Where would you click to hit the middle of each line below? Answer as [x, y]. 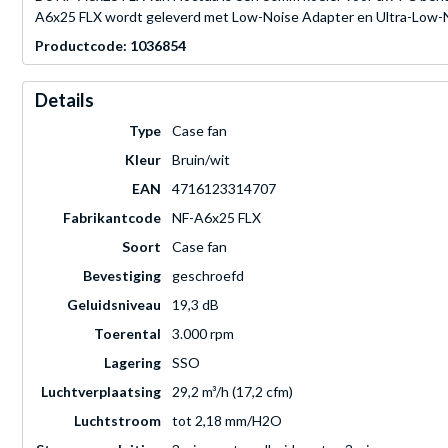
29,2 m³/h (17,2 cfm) [232, 392]
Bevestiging [122, 276]
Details [64, 100]
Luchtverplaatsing [101, 392]
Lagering [132, 363]
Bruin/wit [201, 160]
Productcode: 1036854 [110, 46]
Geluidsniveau [114, 305]
